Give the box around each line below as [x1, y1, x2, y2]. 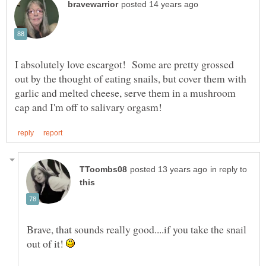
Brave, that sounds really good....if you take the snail [27, 221, 246, 236]
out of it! [27, 236, 66, 251]
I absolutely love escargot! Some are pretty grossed [15, 56, 234, 71]
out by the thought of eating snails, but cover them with [15, 71, 246, 85]
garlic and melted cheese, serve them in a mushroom [15, 85, 236, 100]
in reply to [210, 164, 247, 174]
